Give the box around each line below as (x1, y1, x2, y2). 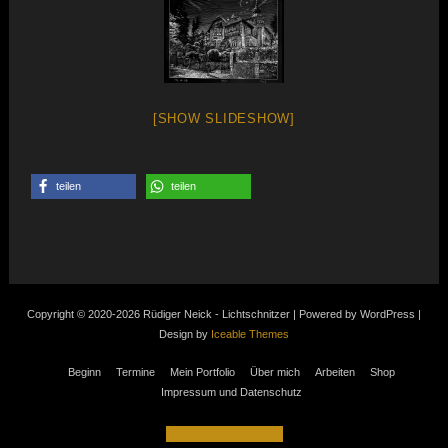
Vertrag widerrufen (165, 425, 283, 442)
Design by (158, 327, 211, 340)
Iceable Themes (210, 327, 289, 340)
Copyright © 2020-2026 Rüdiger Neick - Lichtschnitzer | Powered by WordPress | (26, 307, 421, 320)
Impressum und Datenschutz (160, 385, 302, 398)
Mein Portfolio (169, 365, 235, 378)
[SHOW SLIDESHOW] (152, 110, 295, 126)
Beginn (67, 365, 101, 378)
